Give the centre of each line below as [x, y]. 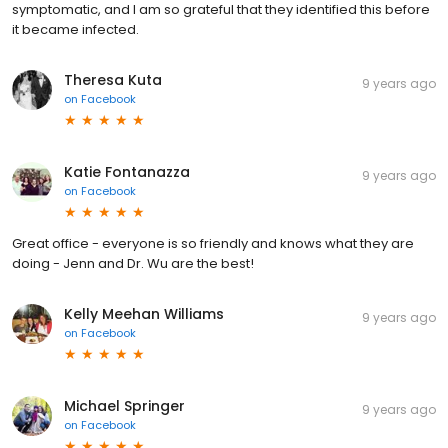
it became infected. [75, 30]
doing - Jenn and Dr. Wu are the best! [133, 264]
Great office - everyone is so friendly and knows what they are [213, 244]
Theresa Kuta [113, 80]
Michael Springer [124, 406]
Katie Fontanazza [127, 172]
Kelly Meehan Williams [144, 314]
